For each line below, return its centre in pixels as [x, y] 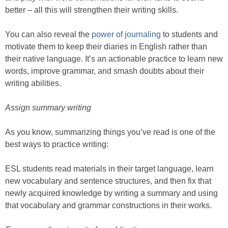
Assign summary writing [48, 108]
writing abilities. [33, 83]
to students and [189, 35]
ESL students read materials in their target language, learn [109, 169]
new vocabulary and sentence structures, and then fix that [108, 181]
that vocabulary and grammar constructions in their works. [108, 206]
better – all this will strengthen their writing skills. [92, 10]
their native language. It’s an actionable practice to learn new [114, 59]
